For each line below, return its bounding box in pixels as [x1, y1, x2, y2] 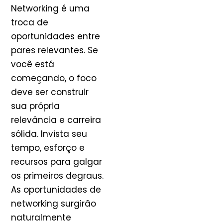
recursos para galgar [11, 156, 102, 168]
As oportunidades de [11, 184, 101, 196]
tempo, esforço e [11, 142, 85, 154]
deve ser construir [11, 86, 89, 99]
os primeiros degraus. [11, 170, 104, 182]
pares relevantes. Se [11, 44, 98, 57]
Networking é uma [11, 2, 90, 15]
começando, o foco [11, 72, 97, 85]
